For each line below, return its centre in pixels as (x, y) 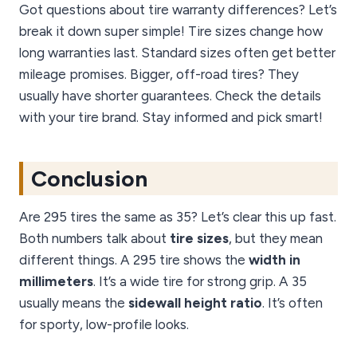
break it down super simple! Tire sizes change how (171, 31)
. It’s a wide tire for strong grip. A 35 (200, 282)
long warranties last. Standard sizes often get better (177, 53)
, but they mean (276, 239)
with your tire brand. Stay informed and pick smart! (171, 118)
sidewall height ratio (195, 303)
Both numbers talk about (94, 239)
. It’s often (292, 303)
